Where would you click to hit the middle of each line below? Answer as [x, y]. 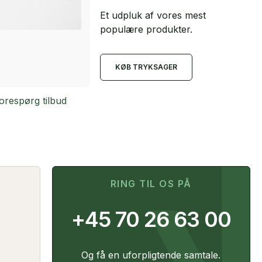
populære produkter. [146, 29]
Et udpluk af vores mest [153, 15]
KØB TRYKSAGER [146, 67]
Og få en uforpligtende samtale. [151, 255]
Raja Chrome [135, 99]
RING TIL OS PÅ [151, 183]
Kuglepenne [138, 71]
